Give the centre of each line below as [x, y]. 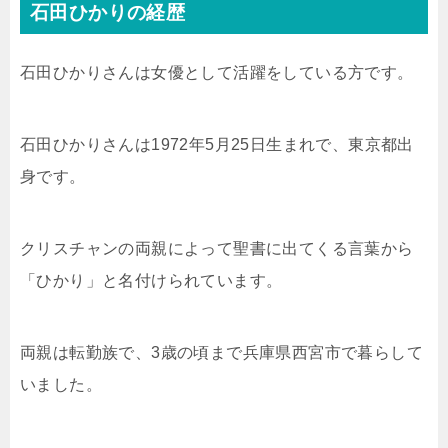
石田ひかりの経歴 [108, 13]
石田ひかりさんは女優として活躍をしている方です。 [217, 73]
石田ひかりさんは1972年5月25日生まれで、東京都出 [217, 145]
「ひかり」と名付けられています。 [151, 281]
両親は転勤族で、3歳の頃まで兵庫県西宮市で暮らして [221, 353]
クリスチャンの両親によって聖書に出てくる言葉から [217, 249]
